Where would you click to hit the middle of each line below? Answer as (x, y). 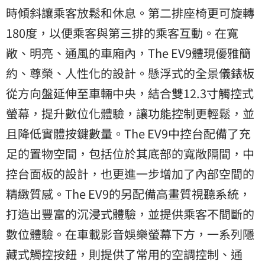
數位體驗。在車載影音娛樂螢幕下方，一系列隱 (130, 234)
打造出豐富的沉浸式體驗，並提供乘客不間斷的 (130, 214)
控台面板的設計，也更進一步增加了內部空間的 (130, 173)
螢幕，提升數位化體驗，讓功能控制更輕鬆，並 (130, 113)
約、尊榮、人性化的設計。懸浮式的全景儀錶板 (130, 73)
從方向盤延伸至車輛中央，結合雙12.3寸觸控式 (130, 93)
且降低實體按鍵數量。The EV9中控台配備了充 (128, 133)
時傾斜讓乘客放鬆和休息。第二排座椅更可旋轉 (130, 12)
